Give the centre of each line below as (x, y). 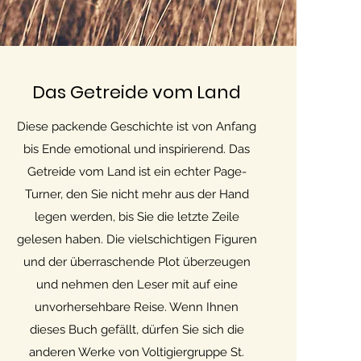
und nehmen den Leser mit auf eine (137, 284)
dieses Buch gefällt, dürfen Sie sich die (137, 330)
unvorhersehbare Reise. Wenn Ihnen (137, 307)
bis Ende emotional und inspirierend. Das (137, 149)
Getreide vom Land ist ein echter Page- (137, 172)
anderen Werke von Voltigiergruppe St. (137, 352)
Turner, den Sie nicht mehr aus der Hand (137, 194)
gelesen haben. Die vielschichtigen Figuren (137, 239)
